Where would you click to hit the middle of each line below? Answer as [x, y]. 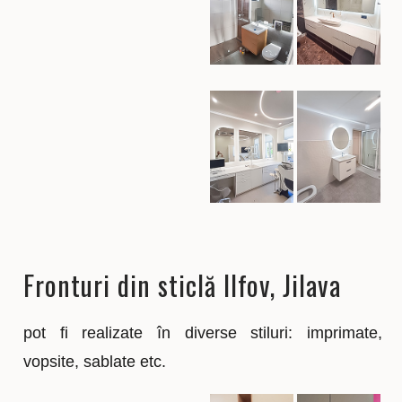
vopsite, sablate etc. [95, 361]
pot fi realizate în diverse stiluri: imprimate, [203, 332]
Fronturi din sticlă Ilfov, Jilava [183, 284]
